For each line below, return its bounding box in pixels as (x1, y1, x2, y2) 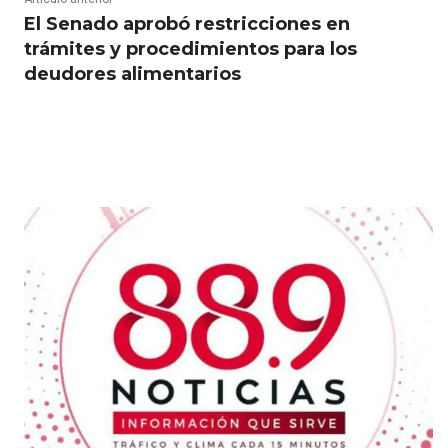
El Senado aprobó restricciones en (24, 13, 350, 36)
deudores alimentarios (24, 63, 241, 86)
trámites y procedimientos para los (24, 38, 357, 61)
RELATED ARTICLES (24, 165, 198, 186)
